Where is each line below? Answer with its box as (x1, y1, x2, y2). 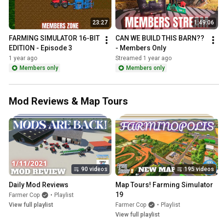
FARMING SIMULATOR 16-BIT (9, 34, 100, 43)
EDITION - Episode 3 (9, 44, 72, 52)
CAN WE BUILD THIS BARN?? (115, 34, 204, 43)
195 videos (184, 165, 214, 173)
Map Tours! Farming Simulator (115, 180, 213, 189)
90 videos (81, 165, 108, 173)
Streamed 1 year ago (115, 55, 172, 62)
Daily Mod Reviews (9, 180, 68, 189)
